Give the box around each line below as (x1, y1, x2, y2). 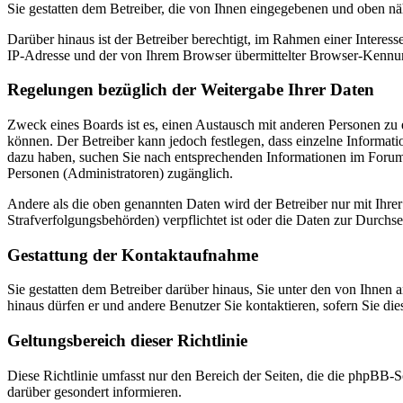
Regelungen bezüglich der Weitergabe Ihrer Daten (7, 80, 374, 100)
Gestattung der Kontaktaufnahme (7, 245, 258, 264)
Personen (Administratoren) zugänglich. (7, 166, 233, 181)
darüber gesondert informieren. (7, 383, 182, 399)
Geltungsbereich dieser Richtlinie (7, 331, 247, 351)
